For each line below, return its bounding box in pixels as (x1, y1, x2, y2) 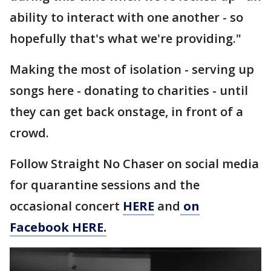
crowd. (10, 124, 49, 141)
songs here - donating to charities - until (10, 82, 248, 99)
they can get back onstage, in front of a (10, 103, 243, 120)
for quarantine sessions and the (10, 176, 200, 193)
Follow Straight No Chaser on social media (10, 155, 259, 172)
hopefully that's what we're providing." (10, 30, 241, 47)
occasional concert (10, 197, 123, 214)
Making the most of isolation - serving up (10, 60, 254, 77)
